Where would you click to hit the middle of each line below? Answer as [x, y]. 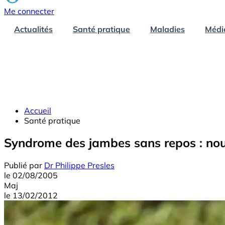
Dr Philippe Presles [79, 165]
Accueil [38, 110]
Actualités [33, 29]
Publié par [23, 165]
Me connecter [29, 11]
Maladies [167, 29]
